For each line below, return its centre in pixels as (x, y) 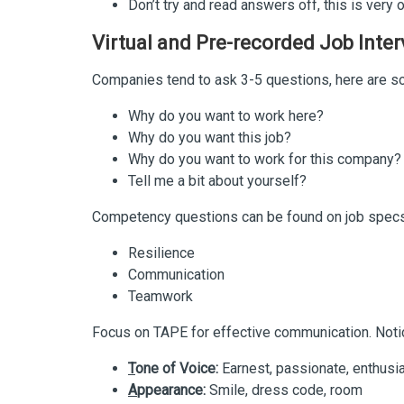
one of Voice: (177, 368)
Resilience (161, 252)
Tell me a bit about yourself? (217, 180)
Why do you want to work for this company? (265, 159)
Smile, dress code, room (284, 390)
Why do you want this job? (210, 137)
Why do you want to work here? (226, 115)
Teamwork (161, 296)
